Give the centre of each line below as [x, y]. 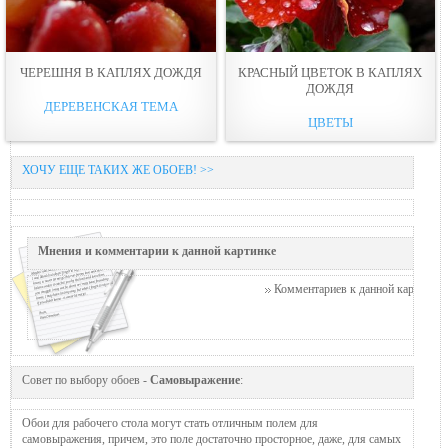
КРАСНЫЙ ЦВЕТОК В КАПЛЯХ [330, 72]
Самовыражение [195, 379]
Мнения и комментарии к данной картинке [157, 250]
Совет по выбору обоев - [86, 379]
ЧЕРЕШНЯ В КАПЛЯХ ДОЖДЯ [110, 72]
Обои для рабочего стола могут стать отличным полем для [170, 422]
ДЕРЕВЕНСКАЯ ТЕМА [110, 106]
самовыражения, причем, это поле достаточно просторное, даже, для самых [211, 438]
